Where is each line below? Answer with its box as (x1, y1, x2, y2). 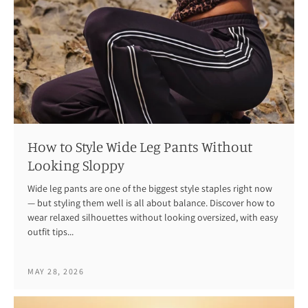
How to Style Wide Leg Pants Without (27, 137, 252, 156)
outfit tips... (27, 225, 74, 239)
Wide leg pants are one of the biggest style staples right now (27, 182, 272, 195)
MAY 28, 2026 (27, 266, 84, 277)
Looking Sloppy (27, 156, 124, 175)
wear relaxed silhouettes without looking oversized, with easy (27, 211, 278, 224)
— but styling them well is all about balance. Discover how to (27, 197, 275, 210)
